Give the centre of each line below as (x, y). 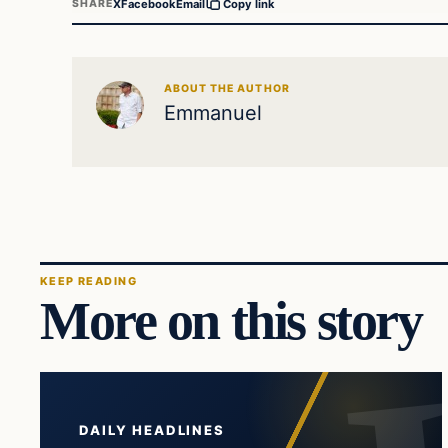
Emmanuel (213, 113)
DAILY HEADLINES (152, 430)
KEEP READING (88, 280)
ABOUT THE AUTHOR (227, 89)
